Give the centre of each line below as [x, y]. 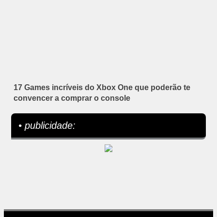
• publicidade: [47, 126]
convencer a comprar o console [72, 98]
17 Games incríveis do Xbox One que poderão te [102, 88]
